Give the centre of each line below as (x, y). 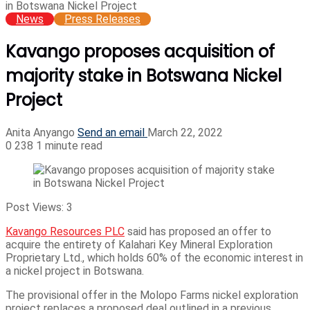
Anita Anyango (40, 132)
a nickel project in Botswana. (75, 271)
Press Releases (102, 19)
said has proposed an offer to (198, 231)
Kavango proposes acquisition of (140, 51)
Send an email (111, 132)
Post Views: (35, 207)
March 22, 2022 (185, 132)
